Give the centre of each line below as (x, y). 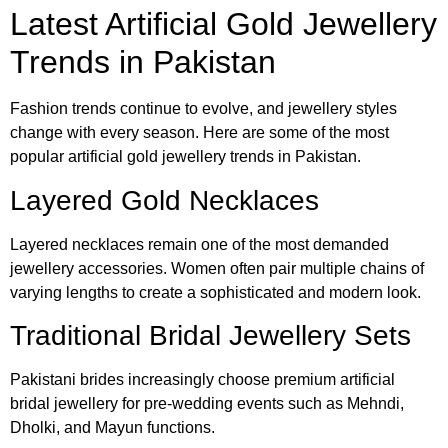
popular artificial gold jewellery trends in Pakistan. (185, 157)
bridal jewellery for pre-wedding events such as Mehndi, (207, 404)
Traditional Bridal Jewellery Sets (210, 336)
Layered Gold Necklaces (164, 200)
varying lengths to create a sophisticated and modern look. (215, 292)
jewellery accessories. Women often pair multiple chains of (217, 268)
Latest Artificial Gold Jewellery (223, 24)
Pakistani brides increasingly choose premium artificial (202, 380)
